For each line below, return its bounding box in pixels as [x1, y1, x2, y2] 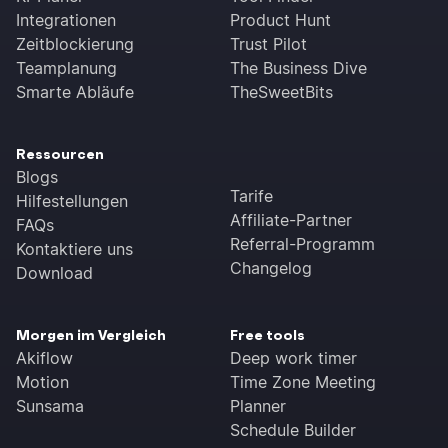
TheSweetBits [230, 82, 333, 103]
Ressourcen [16, 145, 104, 164]
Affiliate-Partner [230, 210, 352, 231]
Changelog [230, 258, 312, 279]
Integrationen [16, 10, 116, 31]
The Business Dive [230, 58, 367, 79]
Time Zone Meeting [230, 372, 376, 393]
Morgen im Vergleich [16, 326, 166, 345]
